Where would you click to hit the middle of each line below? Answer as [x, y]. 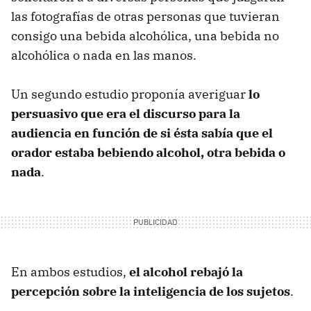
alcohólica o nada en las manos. [104, 55]
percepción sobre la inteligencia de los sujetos [151, 291]
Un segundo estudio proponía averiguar [130, 94]
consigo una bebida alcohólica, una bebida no [145, 35]
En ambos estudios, [70, 271]
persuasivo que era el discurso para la [126, 113]
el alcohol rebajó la [186, 271]
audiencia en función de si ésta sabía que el [142, 133]
